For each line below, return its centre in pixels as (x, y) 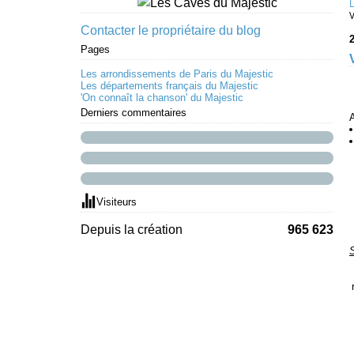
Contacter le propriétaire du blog (171, 30)
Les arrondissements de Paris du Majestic (177, 74)
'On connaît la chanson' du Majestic (162, 98)
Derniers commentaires (134, 113)
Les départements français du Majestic (169, 86)
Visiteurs (117, 202)
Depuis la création (132, 230)
